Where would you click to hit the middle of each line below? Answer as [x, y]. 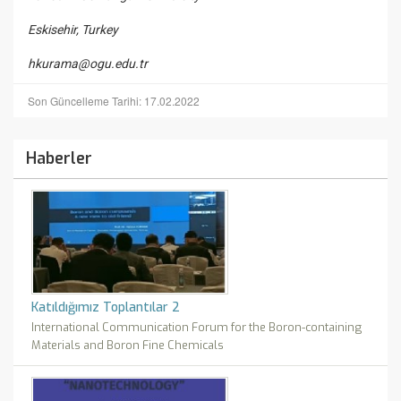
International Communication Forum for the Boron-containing [197, 328]
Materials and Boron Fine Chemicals [128, 346]
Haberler [59, 159]
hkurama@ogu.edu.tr [88, 64]
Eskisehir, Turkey [73, 30]
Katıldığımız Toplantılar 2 [106, 308]
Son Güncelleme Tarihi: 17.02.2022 [114, 101]
